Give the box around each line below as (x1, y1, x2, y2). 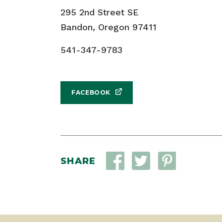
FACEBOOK (71, 88, 111, 96)
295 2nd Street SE (60, 7, 139, 17)
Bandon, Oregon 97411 (60, 22, 157, 32)
